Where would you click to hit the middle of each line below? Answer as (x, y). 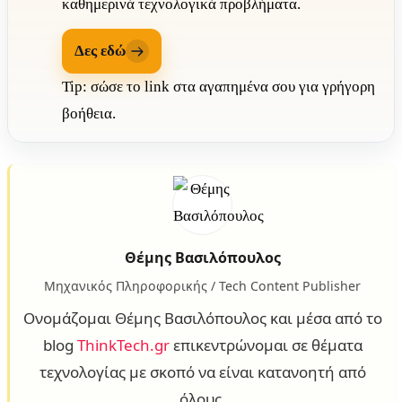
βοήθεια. (89, 114)
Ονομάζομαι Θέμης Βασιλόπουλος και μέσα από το (202, 319)
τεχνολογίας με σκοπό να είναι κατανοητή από (202, 372)
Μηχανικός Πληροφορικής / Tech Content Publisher (202, 286)
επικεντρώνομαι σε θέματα (266, 345)
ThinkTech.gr (123, 345)
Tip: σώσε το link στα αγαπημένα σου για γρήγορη (218, 87)
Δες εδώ (100, 51)
